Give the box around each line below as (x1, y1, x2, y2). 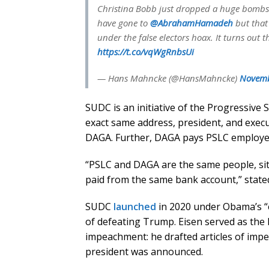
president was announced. (85, 245, 203, 259)
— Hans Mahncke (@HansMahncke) (97, 72, 240, 85)
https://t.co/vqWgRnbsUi (97, 46, 194, 58)
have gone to (97, 17, 150, 29)
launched (113, 200, 156, 214)
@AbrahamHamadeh (150, 17, 233, 29)
